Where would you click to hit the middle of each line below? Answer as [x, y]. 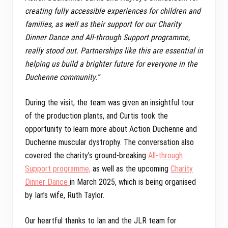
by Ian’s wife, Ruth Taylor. [65, 195]
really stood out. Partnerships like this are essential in [114, 50]
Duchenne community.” [63, 77]
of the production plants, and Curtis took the [96, 116]
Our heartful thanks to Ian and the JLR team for [101, 220]
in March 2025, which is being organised [133, 182]
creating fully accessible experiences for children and [113, 11]
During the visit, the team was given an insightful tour [110, 102]
